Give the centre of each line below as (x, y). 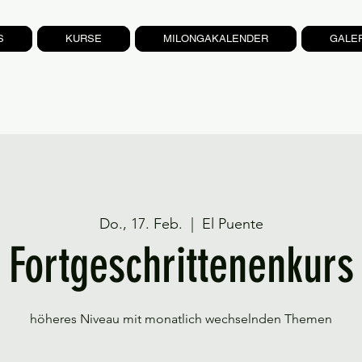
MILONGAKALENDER (216, 38)
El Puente (232, 224)
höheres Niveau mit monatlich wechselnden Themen (181, 319)
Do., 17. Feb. (141, 224)
